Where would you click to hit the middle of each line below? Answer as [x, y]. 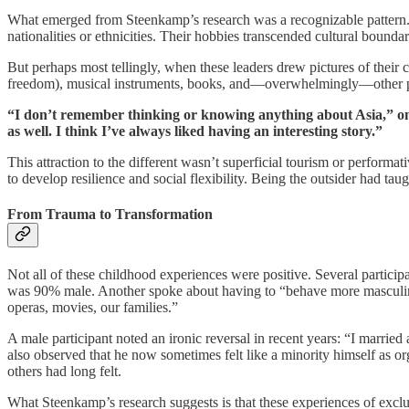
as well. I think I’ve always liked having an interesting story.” [195, 131]
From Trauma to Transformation [110, 214]
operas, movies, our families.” [93, 308]
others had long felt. [64, 372]
